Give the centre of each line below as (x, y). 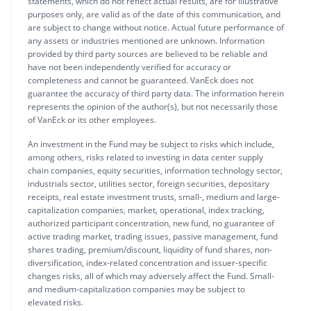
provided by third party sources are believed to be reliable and (148, 53)
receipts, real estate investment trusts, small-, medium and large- (154, 196)
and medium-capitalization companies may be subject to (136, 289)
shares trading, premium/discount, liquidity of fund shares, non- (150, 249)
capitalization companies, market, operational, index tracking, (146, 210)
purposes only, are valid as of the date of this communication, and (154, 14)
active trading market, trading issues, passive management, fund (153, 236)
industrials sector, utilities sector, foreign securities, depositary (149, 183)
